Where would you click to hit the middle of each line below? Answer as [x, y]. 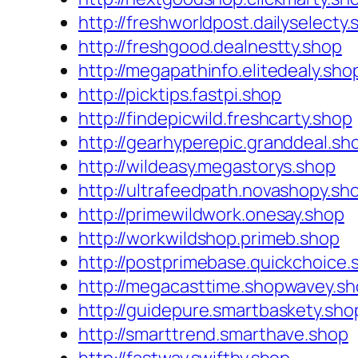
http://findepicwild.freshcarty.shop [215, 119]
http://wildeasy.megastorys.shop [207, 167]
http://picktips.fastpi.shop [180, 95]
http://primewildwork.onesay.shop [211, 215]
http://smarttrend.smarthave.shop [213, 334]
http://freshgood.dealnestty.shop [210, 47]
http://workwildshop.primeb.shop [209, 239]
